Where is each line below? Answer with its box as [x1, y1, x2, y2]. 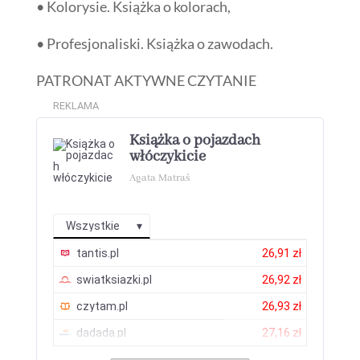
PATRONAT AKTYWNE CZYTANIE [35, 71, 256, 89]
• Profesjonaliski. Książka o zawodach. [35, 34, 273, 52]
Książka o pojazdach [129, 130, 260, 150]
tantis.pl [76, 246, 119, 260]
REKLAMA [52, 99, 99, 112]
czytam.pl [76, 299, 128, 313]
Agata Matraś [129, 170, 190, 185]
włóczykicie [129, 146, 206, 166]
